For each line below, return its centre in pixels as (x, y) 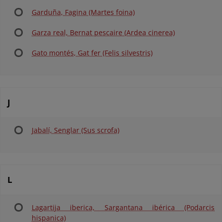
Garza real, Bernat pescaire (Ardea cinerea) (103, 32)
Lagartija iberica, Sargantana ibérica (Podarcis (123, 207)
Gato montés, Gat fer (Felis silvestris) (92, 53)
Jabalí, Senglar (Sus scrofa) (76, 130)
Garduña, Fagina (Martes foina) (83, 12)
